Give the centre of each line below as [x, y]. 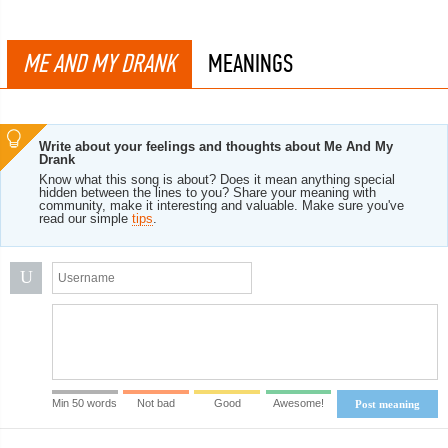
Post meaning [387, 404]
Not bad [156, 403]
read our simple [85, 218]
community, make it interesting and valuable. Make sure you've [221, 205]
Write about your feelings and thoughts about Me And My [216, 146]
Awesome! [298, 403]
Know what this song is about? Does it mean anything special [217, 179]
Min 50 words [85, 403]
